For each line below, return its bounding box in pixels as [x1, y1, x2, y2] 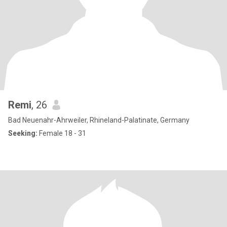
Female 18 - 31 [37, 129, 86, 137]
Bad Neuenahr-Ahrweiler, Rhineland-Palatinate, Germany [8, 116, 190, 124]
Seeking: [8, 129, 37, 137]
